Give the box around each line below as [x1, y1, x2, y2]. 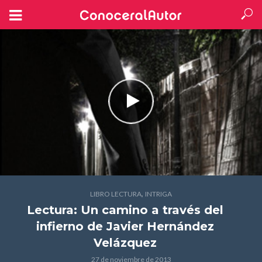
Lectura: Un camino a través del [27, 203, 223, 217]
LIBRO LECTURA [90, 189, 142, 198]
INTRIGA [145, 189, 172, 198]
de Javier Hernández [84, 219, 214, 233]
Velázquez [94, 236, 157, 250]
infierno [36, 219, 84, 233]
